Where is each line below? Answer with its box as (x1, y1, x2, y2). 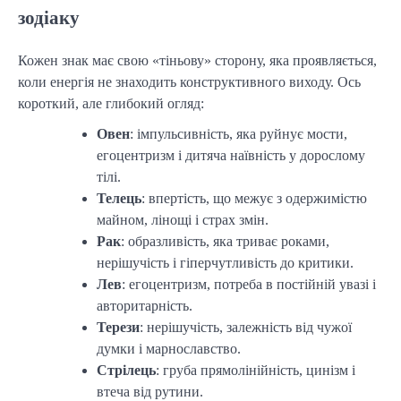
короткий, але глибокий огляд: (18, 95, 204, 111)
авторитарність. (97, 297, 192, 313)
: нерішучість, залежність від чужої (140, 319, 352, 335)
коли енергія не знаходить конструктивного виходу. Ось (18, 73, 361, 90)
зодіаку (18, 7, 80, 29)
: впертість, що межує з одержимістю (141, 190, 367, 206)
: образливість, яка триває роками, (121, 233, 329, 249)
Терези (97, 319, 140, 335)
